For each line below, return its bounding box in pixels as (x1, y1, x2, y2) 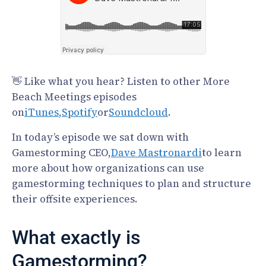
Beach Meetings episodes (12, 89, 137, 104)
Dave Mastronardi (111, 145, 202, 160)
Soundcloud (109, 104, 168, 119)
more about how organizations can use (12, 160, 204, 175)
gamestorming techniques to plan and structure (12, 176, 251, 191)
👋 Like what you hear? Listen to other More (12, 74, 230, 88)
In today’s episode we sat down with (12, 129, 189, 144)
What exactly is (12, 226, 140, 249)
